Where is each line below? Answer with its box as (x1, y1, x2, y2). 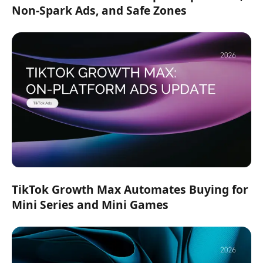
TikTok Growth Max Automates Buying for (12, 181, 248, 197)
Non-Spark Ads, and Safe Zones (12, 2, 187, 19)
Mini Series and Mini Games (12, 196, 168, 213)
